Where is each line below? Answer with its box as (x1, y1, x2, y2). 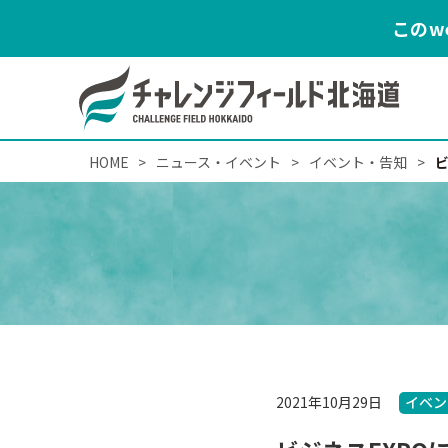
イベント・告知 (309, 151, 408, 172)
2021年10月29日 (276, 391, 383, 412)
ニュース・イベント (156, 151, 282, 172)
